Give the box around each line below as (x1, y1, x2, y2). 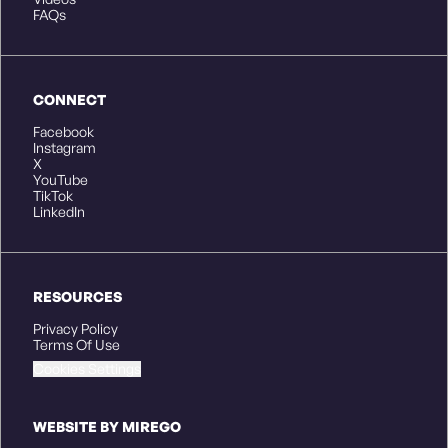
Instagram (33, 139, 96, 157)
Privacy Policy (33, 320, 118, 338)
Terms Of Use (33, 336, 120, 354)
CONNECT (33, 91, 106, 109)
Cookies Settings (33, 360, 141, 378)
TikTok (33, 187, 73, 205)
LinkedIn (33, 203, 85, 221)
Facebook (33, 123, 94, 141)
